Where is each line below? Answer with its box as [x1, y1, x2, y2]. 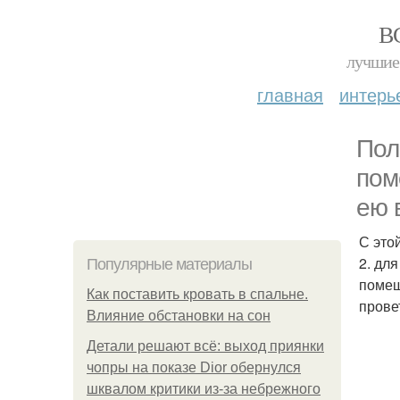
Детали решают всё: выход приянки [87, 338, 324, 354]
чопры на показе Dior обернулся [87, 360, 301, 375]
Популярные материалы [87, 255, 252, 273]
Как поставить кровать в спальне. [87, 287, 308, 302]
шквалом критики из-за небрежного [87, 381, 321, 396]
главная [257, 81, 323, 107]
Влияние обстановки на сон [87, 308, 271, 323]
